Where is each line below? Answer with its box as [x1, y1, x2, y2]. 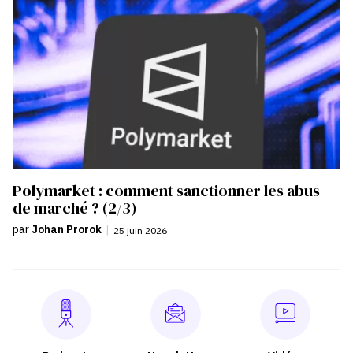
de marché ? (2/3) [13, 197, 137, 220]
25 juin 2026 [113, 225, 167, 237]
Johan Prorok [32, 222, 102, 237]
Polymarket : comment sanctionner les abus [13, 180, 320, 203]
